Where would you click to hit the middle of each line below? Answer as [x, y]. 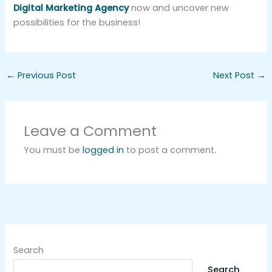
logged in [104, 150]
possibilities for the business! [77, 23]
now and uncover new [179, 8]
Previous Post [45, 76]
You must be [53, 150]
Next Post [235, 76]
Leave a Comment [90, 131]
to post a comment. [170, 150]
